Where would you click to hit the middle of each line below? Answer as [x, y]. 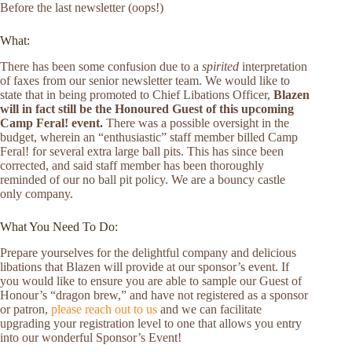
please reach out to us [104, 309]
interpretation [273, 67]
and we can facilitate [209, 309]
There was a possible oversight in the [196, 123]
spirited [220, 67]
